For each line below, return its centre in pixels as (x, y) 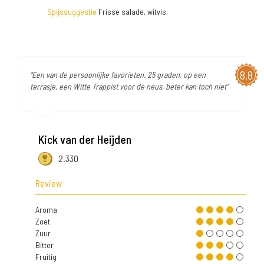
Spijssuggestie (72, 12)
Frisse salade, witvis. (132, 12)
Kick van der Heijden (85, 139)
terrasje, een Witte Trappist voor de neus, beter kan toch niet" (129, 87)
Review (49, 183)
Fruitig (46, 257)
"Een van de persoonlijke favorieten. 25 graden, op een (118, 75)
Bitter (44, 245)
